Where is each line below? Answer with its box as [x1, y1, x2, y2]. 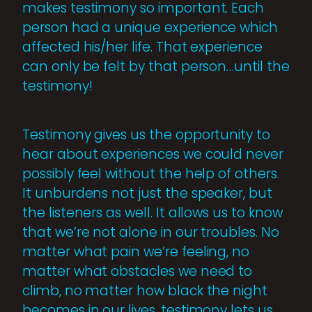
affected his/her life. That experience [22, 37, 263, 56]
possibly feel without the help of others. [22, 164, 279, 183]
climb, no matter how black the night [22, 281, 268, 300]
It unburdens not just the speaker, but [22, 183, 272, 203]
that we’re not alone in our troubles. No [22, 222, 279, 242]
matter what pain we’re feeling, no [22, 242, 250, 261]
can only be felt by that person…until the [22, 56, 290, 76]
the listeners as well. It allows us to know [22, 203, 283, 222]
